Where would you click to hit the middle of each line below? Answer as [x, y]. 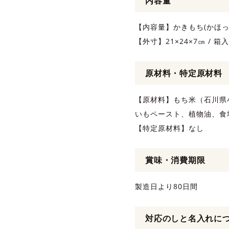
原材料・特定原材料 [184, 73]
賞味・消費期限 [175, 160]
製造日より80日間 [166, 186]
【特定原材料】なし [169, 128]
